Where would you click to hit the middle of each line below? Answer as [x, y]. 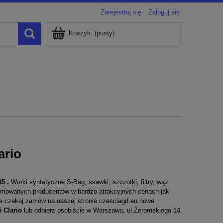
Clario [13, 210]
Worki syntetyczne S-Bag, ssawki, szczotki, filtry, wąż [88, 182]
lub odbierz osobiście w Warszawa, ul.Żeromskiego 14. [103, 210]
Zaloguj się [164, 12]
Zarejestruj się [121, 12]
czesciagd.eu [118, 201]
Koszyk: [81, 33]
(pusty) [105, 33]
